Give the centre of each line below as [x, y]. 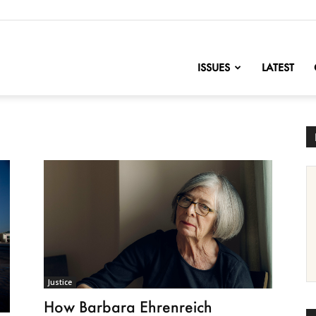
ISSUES [214, 67]
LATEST [278, 67]
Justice [60, 282]
